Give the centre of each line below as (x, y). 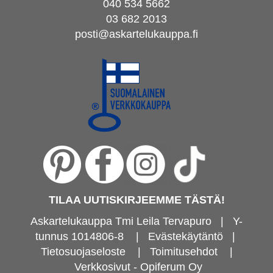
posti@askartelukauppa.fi (136, 34)
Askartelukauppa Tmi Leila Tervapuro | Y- (136, 222)
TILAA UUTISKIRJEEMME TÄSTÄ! (136, 200)
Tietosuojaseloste (83, 252)
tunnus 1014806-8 (84, 237)
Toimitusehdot (183, 252)
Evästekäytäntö (185, 237)
